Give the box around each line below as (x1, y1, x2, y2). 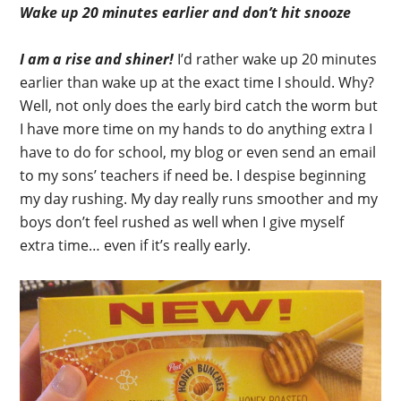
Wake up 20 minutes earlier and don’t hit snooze (20, 3, 352, 23)
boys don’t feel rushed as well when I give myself (20, 212, 345, 233)
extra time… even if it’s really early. (20, 235, 252, 256)
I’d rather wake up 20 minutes (177, 49, 378, 70)
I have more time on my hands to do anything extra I (20, 119, 373, 140)
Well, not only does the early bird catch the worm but (20, 96, 379, 116)
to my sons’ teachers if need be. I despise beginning (20, 166, 367, 186)
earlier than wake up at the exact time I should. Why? (20, 73, 375, 93)
